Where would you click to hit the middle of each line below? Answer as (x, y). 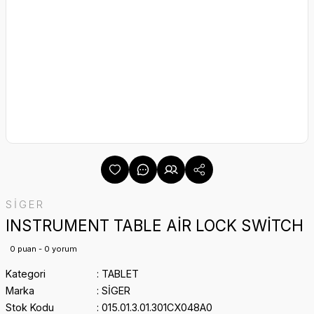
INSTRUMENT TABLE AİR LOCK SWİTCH (155, 225)
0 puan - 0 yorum (43, 249)
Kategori (26, 274)
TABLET (120, 274)
